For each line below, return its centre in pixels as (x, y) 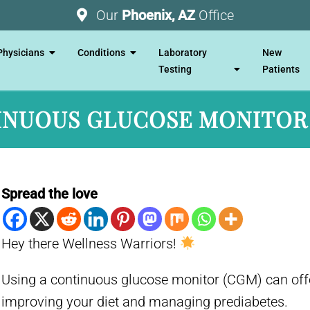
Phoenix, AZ (160, 15)
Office (216, 15)
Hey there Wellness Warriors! (91, 244)
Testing (175, 69)
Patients (281, 69)
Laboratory (183, 52)
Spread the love (49, 194)
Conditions (102, 52)
